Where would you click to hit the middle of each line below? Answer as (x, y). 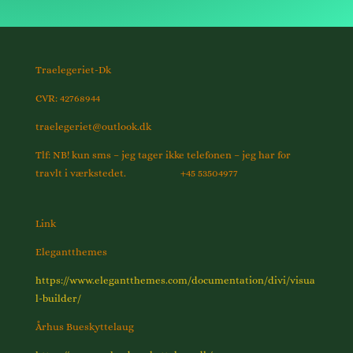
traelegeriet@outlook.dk (93, 126)
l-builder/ (58, 299)
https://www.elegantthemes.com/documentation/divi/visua (175, 281)
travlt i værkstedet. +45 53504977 (136, 173)
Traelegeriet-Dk (73, 70)
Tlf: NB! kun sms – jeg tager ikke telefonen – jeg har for (163, 155)
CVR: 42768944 (67, 98)
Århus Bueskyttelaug (84, 327)
